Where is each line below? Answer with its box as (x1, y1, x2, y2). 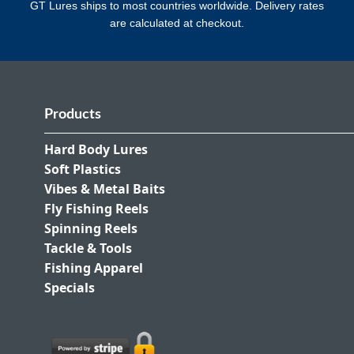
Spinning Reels (44, 220, 137, 238)
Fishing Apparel (44, 259, 143, 277)
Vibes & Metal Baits (44, 180, 165, 198)
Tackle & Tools (44, 239, 132, 258)
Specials (44, 279, 95, 297)
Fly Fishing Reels (44, 200, 149, 218)
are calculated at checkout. (110, 17, 244, 30)
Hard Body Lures (44, 141, 148, 159)
